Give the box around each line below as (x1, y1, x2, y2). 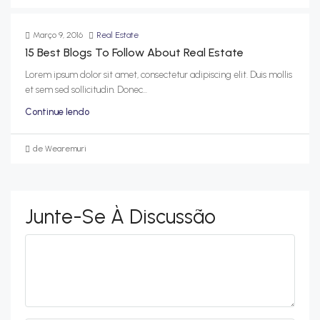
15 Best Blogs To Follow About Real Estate (25, 46, 244, 60)
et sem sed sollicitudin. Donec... (25, 84, 147, 96)
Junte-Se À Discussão (25, 204, 216, 229)
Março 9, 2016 (33, 30, 83, 41)
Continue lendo (25, 106, 89, 118)
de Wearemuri (33, 144, 86, 154)
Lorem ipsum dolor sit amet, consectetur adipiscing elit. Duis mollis (25, 69, 292, 81)
